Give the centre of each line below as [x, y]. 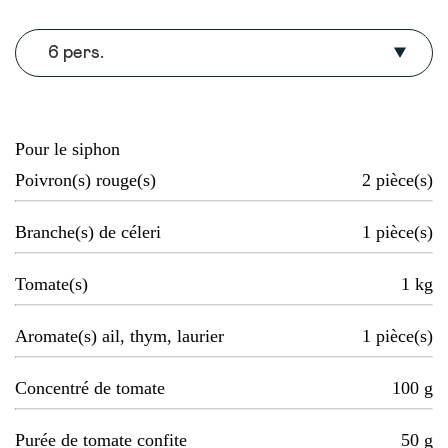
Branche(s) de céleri [88, 232]
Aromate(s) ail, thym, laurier [119, 336]
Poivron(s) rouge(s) [85, 180]
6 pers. [76, 53]
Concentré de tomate [90, 388]
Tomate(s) [51, 284]
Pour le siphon [67, 149]
